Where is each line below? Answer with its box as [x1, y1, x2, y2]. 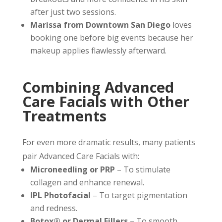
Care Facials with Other [22, 92, 189, 111]
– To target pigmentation [90, 190, 187, 201]
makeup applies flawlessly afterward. [30, 45, 166, 56]
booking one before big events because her [30, 32, 193, 43]
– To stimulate [114, 164, 170, 175]
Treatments [22, 106, 107, 125]
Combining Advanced [22, 77, 174, 97]
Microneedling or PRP [30, 164, 115, 175]
